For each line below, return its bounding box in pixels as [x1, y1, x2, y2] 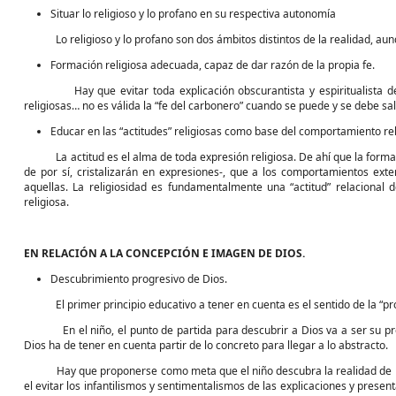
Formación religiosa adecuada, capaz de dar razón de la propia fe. [50, 57, 375, 72]
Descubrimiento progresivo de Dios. [50, 271, 227, 286]
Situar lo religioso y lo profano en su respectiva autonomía [50, 6, 336, 21]
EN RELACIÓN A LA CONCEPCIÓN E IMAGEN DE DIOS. [24, 246, 305, 261]
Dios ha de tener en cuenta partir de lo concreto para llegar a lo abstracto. [24, 338, 388, 353]
